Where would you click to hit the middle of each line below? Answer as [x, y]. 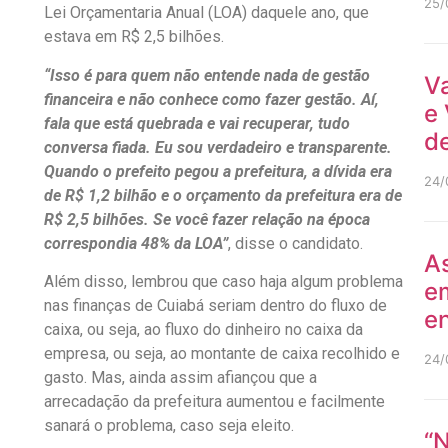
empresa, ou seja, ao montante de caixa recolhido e [221, 353]
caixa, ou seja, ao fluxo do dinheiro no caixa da [203, 329]
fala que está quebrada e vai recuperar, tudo [196, 123]
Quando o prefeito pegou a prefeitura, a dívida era [217, 171]
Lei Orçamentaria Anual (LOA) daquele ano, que [206, 13]
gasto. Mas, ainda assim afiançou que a [180, 377]
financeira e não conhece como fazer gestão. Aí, [211, 99]
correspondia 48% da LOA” [135, 243]
